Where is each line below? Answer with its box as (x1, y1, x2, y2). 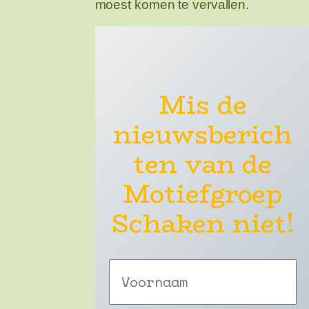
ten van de (133, 145, 272, 184)
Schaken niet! (110, 204, 295, 243)
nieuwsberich (113, 115, 292, 154)
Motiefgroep (123, 175, 283, 214)
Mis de (159, 86, 247, 125)
